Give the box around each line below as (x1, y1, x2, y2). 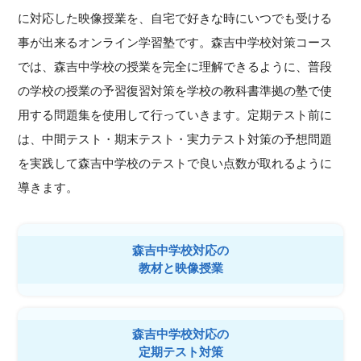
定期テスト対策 (138, 345, 223, 359)
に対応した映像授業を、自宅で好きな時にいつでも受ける (18, 10, 333, 25)
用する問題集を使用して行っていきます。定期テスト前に (18, 107, 333, 122)
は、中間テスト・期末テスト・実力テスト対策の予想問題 (18, 131, 333, 146)
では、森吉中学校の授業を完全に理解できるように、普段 (18, 59, 333, 73)
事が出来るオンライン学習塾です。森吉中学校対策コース (18, 35, 333, 49)
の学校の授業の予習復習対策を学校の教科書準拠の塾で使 (18, 83, 333, 98)
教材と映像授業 (138, 261, 223, 276)
